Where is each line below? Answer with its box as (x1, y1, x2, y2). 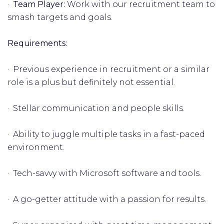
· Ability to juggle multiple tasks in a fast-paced (7, 129, 205, 139)
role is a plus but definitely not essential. (7, 77, 175, 87)
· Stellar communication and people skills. (7, 103, 184, 113)
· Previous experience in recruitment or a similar (7, 64, 209, 74)
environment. (7, 142, 64, 152)
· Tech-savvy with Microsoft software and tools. (7, 168, 201, 178)
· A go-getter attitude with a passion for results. (7, 194, 206, 204)
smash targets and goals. (7, 12, 112, 22)
